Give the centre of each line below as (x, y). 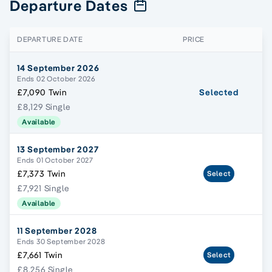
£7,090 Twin (42, 92)
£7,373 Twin (41, 173)
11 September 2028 (57, 230)
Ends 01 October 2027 (55, 160)
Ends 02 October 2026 (56, 78)
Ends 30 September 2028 (61, 241)
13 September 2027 (58, 149)
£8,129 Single (44, 107)
